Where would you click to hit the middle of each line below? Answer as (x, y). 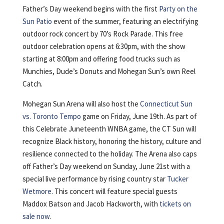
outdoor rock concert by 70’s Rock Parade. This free (102, 33)
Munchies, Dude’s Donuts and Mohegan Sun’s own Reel (109, 71)
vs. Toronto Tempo (51, 116)
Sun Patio (37, 21)
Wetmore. (37, 191)
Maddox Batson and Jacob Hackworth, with (91, 203)
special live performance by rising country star (94, 178)
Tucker (177, 178)
